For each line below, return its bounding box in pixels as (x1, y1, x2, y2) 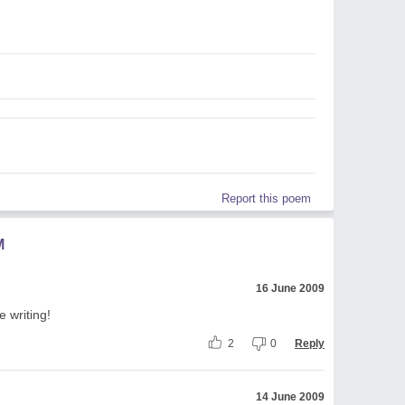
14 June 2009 (256, 390, 325, 403)
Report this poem (221, 191, 311, 205)
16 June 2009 (256, 281, 325, 295)
